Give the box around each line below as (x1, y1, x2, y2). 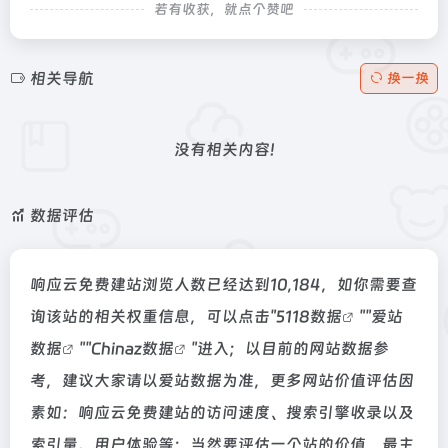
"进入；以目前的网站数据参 (191, 339, 389, 358)
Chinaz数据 (91, 339, 174, 358)
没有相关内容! (173, 140, 275, 159)
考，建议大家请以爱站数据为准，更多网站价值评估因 (30, 371, 414, 390)
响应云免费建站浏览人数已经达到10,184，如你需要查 (30, 275, 417, 294)
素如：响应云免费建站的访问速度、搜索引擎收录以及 (30, 403, 414, 422)
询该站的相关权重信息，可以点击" (30, 307, 276, 326)
